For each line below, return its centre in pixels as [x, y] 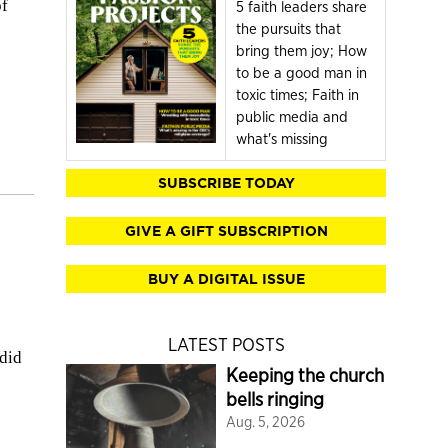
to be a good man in [301, 73]
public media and [292, 117]
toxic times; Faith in [297, 95]
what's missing [282, 139]
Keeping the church [305, 376]
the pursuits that [288, 29]
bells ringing [275, 400]
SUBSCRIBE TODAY [226, 183]
